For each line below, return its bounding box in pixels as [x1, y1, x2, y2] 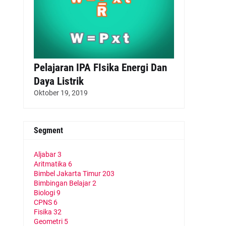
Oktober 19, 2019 [34, 89, 88, 97]
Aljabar [34, 150, 58, 158]
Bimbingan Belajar [34, 179, 92, 187]
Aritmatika [34, 160, 68, 168]
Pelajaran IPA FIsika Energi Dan [34, 62, 167, 74]
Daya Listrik [34, 75, 84, 87]
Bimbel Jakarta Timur [34, 169, 102, 178]
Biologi [34, 189, 56, 197]
